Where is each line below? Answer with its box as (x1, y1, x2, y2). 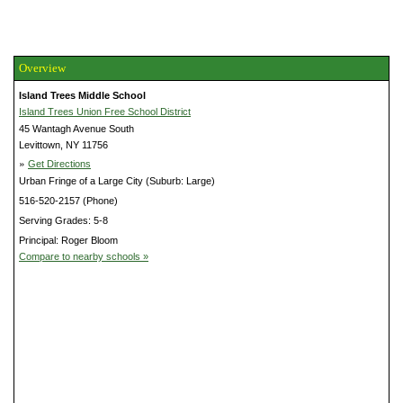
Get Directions (28, 157, 91, 169)
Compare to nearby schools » (19, 250, 148, 262)
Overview (19, 60, 66, 75)
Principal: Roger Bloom (19, 234, 118, 246)
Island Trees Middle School (19, 89, 146, 101)
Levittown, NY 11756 (19, 139, 108, 150)
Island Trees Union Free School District (19, 105, 191, 117)
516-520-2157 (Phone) (19, 194, 118, 206)
